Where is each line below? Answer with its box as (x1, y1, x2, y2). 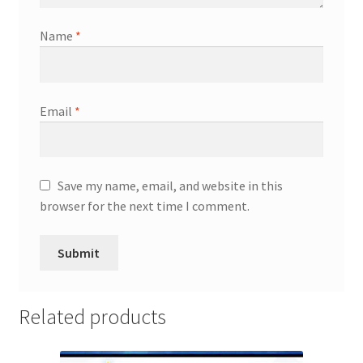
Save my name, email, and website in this (57, 177, 283, 194)
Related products (18, 304, 166, 331)
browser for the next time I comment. (39, 198, 250, 215)
